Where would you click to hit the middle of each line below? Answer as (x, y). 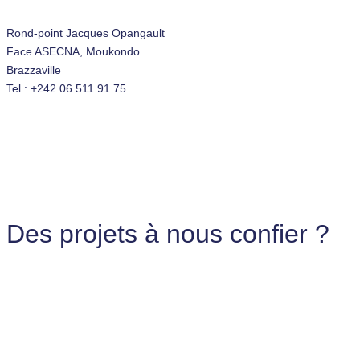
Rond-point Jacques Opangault (86, 33)
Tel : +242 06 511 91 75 (66, 88)
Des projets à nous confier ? (168, 233)
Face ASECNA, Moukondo (73, 51)
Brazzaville (34, 70)
